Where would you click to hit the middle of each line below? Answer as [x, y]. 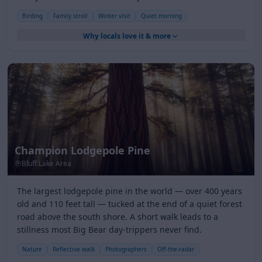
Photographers [126, 249]
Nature [32, 249]
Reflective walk [74, 249]
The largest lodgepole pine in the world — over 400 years [130, 191]
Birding [32, 16]
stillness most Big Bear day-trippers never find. [109, 230]
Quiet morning [161, 16]
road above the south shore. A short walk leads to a [118, 217]
